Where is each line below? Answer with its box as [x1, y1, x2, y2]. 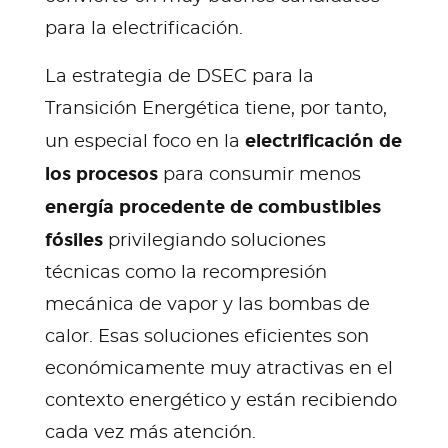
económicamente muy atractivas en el [45, 359, 393, 378]
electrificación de [245, 129, 402, 152]
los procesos [45, 162, 158, 185]
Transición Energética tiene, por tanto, [45, 99, 387, 118]
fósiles [45, 228, 103, 251]
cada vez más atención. [45, 423, 256, 442]
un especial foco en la [45, 132, 245, 151]
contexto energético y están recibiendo [45, 391, 397, 410]
